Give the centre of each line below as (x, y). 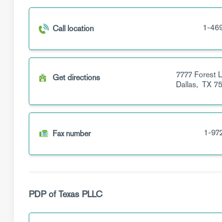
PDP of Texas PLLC (66, 194)
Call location (73, 28)
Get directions (76, 78)
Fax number (72, 134)
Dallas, (188, 84)
